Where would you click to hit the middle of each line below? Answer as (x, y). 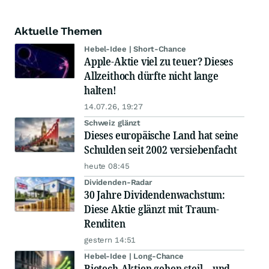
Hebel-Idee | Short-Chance (135, 49)
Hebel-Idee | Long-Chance (134, 256)
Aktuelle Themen (59, 31)
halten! (100, 90)
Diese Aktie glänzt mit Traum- (152, 209)
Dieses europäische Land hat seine (162, 135)
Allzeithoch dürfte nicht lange (151, 76)
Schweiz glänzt (113, 123)
